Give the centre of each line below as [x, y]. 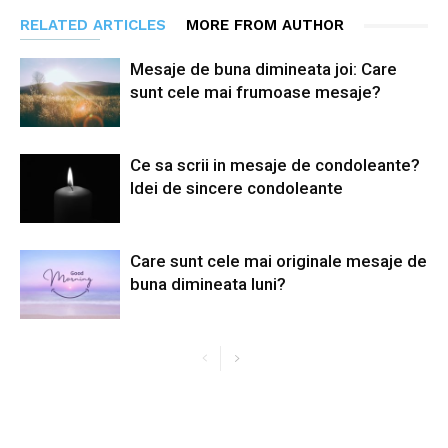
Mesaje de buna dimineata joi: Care [263, 69]
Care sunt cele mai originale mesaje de [278, 261]
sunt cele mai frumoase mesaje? [255, 92]
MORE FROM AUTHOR [265, 25]
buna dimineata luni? [208, 284]
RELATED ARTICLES [93, 25]
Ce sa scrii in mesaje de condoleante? [275, 165]
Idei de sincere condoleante [236, 188]
